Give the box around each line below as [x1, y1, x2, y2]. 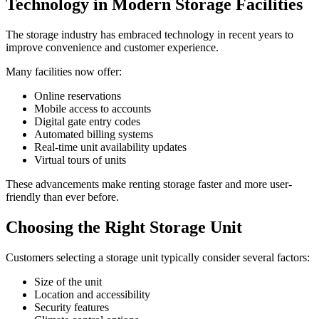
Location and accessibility [34, 288, 150, 301]
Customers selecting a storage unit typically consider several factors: [6, 251, 310, 264]
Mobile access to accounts [34, 103, 151, 115]
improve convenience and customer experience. [6, 41, 219, 54]
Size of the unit [34, 276, 102, 288]
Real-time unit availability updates [34, 141, 187, 154]
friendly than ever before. [6, 191, 119, 204]
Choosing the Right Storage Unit [6, 218, 242, 237]
